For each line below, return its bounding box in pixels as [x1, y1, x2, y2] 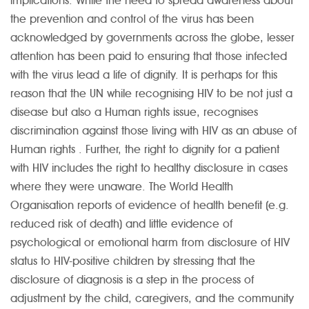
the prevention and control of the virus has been [10, 12, 254, 26]
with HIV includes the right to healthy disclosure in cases [10, 161, 288, 175]
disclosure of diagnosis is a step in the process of [10, 273, 254, 287]
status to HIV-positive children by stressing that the [10, 255, 255, 268]
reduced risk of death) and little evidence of [10, 217, 232, 231]
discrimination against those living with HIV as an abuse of [10, 124, 297, 138]
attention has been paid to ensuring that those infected [10, 50, 287, 63]
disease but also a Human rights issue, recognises [10, 106, 258, 119]
